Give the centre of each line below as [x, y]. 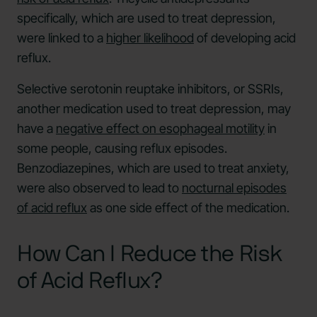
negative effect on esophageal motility [160, 128]
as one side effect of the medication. [188, 207]
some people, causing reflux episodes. [122, 148]
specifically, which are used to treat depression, [146, 18]
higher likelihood [150, 38]
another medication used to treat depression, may [154, 108]
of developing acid [245, 38]
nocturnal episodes [234, 188]
